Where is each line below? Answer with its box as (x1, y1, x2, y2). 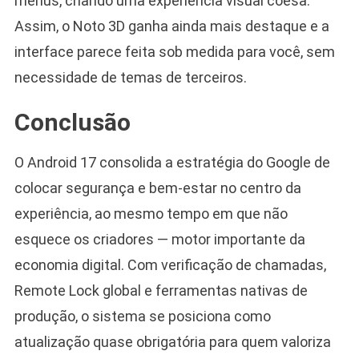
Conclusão (14, 108, 131, 137)
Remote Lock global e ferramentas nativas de (14, 282, 308, 300)
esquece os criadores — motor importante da (14, 231, 305, 248)
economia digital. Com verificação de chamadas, (14, 256, 326, 274)
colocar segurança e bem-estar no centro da (14, 179, 301, 197)
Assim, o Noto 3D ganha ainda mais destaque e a (14, 18, 329, 35)
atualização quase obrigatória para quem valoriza (14, 333, 331, 351)
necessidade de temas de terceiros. (14, 69, 247, 87)
